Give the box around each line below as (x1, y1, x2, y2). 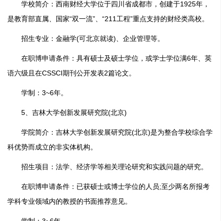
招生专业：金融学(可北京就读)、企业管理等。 (7, 35, 164, 42)
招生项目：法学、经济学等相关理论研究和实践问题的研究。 (7, 163, 208, 170)
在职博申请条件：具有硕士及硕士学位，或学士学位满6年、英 (7, 55, 212, 62)
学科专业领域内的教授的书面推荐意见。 (7, 198, 132, 205)
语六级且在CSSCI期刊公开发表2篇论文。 (7, 70, 136, 76)
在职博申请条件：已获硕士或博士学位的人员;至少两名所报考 (7, 183, 210, 190)
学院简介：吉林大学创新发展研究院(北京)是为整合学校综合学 (7, 129, 213, 136)
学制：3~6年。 (7, 89, 68, 96)
